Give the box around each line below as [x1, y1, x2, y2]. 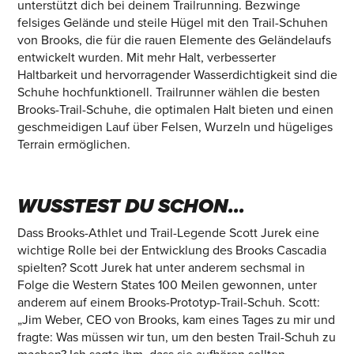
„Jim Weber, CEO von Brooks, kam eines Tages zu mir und [17, 312, 335, 328]
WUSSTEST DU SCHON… [17, 194, 245, 218]
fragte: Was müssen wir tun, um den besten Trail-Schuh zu [17, 330, 336, 345]
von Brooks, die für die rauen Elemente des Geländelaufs [17, 32, 331, 48]
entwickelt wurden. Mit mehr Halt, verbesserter [17, 49, 276, 66]
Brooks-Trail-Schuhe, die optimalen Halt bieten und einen [17, 101, 333, 118]
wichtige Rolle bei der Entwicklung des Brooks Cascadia [17, 243, 326, 258]
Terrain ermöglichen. [17, 136, 130, 153]
